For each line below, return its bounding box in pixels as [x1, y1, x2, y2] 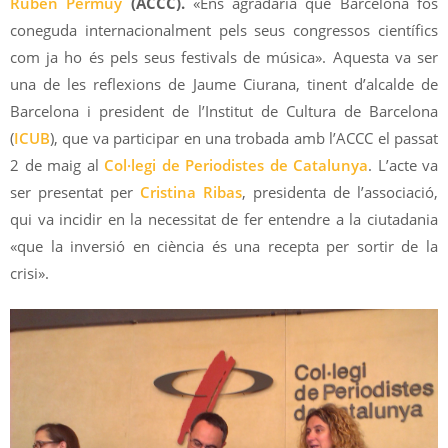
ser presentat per [10, 181, 140, 202]
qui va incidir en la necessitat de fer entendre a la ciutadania [10, 208, 438, 229]
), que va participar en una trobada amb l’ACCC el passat [50, 127, 438, 148]
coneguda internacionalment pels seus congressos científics [10, 19, 438, 40]
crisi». [10, 262, 49, 283]
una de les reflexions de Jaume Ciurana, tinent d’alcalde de [10, 73, 438, 94]
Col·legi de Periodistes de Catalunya [104, 154, 368, 175]
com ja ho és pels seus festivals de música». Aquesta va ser [10, 46, 438, 67]
